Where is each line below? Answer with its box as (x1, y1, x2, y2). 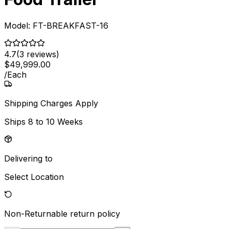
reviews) (24, 49, 59, 59)
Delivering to (4, 153, 53, 164)
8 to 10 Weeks (28, 116, 83, 127)
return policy (70, 208, 120, 219)
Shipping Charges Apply (4, 98, 98, 108)
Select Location (4, 171, 64, 182)
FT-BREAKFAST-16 (33, 20, 108, 31)
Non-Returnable (4, 208, 67, 219)
